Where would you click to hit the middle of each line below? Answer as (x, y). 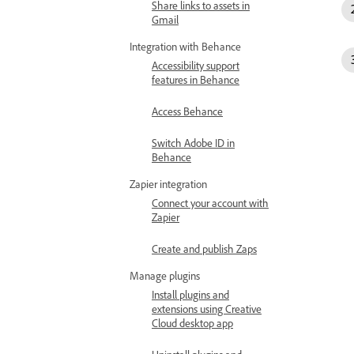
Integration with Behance (185, 46)
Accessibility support (196, 65)
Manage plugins (165, 275)
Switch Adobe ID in (193, 143)
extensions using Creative (207, 309)
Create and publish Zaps (204, 249)
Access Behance (187, 111)
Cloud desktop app (192, 323)
